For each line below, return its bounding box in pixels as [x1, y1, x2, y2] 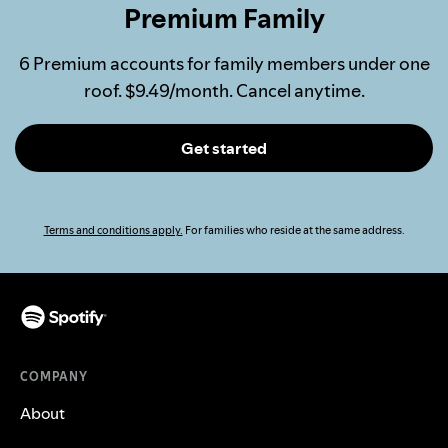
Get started [181, 136, 267, 159]
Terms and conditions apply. [43, 222, 183, 238]
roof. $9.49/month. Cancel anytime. [83, 77, 365, 103]
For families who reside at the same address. [182, 222, 405, 238]
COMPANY [20, 367, 88, 385]
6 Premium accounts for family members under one [18, 50, 430, 76]
